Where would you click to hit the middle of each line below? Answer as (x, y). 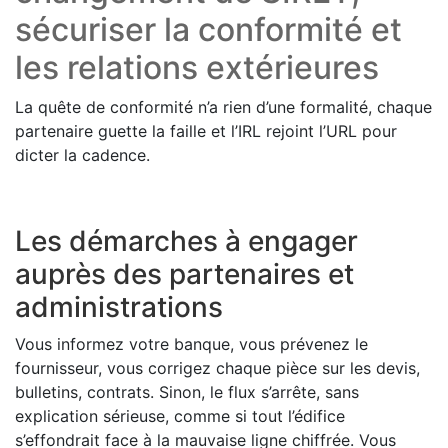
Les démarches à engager (186, 241)
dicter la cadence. (82, 155)
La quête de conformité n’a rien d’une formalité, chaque (223, 107)
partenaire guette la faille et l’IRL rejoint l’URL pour (206, 131)
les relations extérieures (197, 68)
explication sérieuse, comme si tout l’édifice (180, 416)
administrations (119, 307)
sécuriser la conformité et (208, 30)
